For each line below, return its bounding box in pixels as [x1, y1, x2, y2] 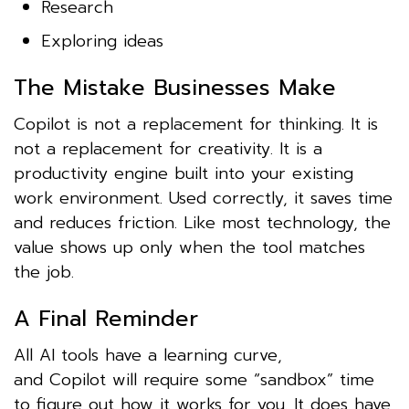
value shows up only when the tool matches [14, 234, 365, 260]
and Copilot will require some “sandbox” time [14, 366, 374, 393]
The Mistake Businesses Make [14, 70, 336, 104]
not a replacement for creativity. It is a [14, 135, 322, 162]
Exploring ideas [41, 27, 163, 54]
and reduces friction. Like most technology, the [14, 209, 391, 236]
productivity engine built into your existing [14, 160, 353, 186]
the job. [14, 258, 74, 285]
